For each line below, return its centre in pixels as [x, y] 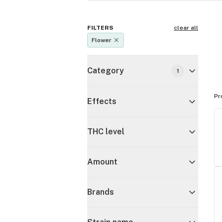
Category [106, 71]
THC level [106, 132]
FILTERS [100, 28]
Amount [102, 162]
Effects [102, 101]
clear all [186, 28]
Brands [101, 192]
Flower [102, 40]
